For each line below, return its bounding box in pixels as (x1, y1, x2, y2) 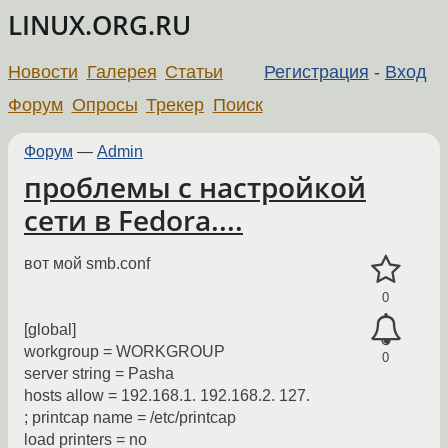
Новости (8, 61, 78, 82)
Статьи (165, 61, 224, 82)
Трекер (146, 94, 205, 115)
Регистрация (263, 61, 369, 82)
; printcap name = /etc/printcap (24, 409, 236, 427)
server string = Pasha (24, 365, 174, 383)
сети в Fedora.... (24, 201, 243, 239)
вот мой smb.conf (24, 255, 150, 273)
